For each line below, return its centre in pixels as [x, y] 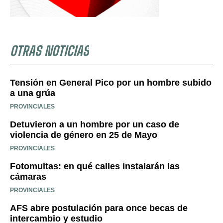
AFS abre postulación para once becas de [99, 208]
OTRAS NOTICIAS [50, 51]
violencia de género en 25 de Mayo [84, 135]
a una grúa [33, 93]
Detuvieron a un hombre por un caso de [95, 124]
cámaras [28, 176]
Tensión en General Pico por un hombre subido [111, 82]
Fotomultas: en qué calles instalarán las [95, 166]
